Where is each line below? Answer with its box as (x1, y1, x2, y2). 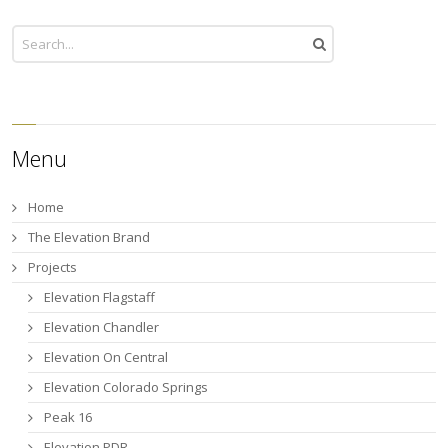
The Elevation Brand (28, 227, 151, 246)
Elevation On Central (44, 347, 169, 366)
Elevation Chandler (44, 317, 160, 336)
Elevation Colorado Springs (44, 377, 209, 396)
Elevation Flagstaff (44, 287, 156, 306)
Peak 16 (44, 407, 93, 426)
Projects (28, 257, 78, 276)
